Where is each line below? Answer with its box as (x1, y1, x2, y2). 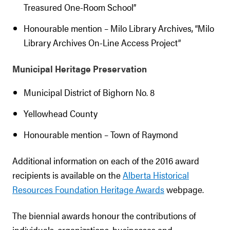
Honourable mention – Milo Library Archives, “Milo (24, 22, 214, 34)
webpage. (164, 183, 204, 196)
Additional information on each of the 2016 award (12, 154, 199, 167)
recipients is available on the (12, 168, 123, 181)
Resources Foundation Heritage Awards (12, 183, 164, 196)
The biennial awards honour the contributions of (12, 209, 196, 222)
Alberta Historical (123, 168, 189, 181)
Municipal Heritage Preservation (12, 62, 147, 75)
